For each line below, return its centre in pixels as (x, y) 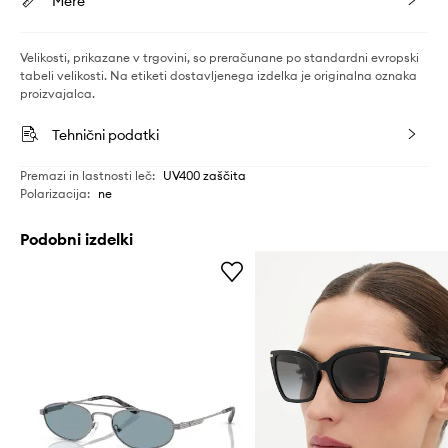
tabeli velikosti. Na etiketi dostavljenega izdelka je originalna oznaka (218, 76)
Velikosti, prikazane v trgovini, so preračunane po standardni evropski (219, 58)
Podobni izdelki (76, 239)
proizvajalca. (57, 94)
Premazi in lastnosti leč (86, 176)
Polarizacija (53, 194)
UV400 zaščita (204, 176)
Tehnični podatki (105, 135)
